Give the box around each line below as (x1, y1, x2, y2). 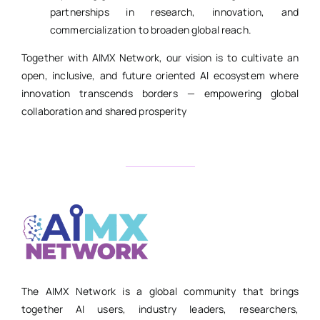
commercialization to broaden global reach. (49, 23, 251, 37)
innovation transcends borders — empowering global (21, 86, 299, 101)
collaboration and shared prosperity (21, 104, 186, 119)
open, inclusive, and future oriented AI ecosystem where (21, 69, 299, 83)
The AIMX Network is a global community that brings (21, 284, 299, 299)
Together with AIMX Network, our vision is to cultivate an (21, 51, 299, 65)
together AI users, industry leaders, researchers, (21, 302, 299, 316)
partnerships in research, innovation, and (49, 5, 299, 19)
